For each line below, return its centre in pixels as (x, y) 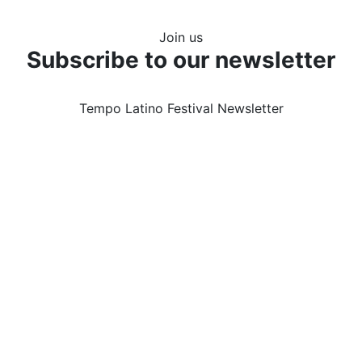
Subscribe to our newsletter (181, 59)
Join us (181, 37)
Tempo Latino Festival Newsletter (181, 108)
